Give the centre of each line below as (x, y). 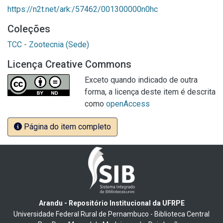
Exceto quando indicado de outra (141, 80)
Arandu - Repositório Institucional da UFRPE (111, 203)
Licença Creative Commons (69, 64)
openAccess (128, 104)
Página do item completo (66, 127)
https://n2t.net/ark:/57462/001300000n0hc (83, 9)
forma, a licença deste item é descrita (150, 92)
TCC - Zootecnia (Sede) (48, 45)
